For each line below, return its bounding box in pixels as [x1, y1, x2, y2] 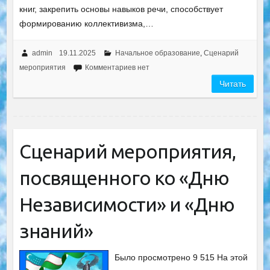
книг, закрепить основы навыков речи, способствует [19, 4, 223, 14]
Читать [219, 78, 246, 89]
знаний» [19, 219, 93, 242]
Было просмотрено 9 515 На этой [115, 252, 248, 262]
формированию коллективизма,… [19, 18, 154, 28]
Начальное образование [115, 48, 200, 57]
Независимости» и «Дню [19, 193, 234, 215]
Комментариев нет [84, 63, 149, 72]
